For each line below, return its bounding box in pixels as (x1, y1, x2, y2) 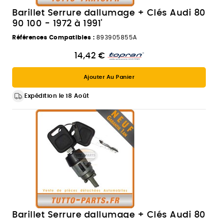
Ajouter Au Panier (83, 74, 135, 80)
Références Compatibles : (12, 35, 94, 40)
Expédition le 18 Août (24, 92, 90, 99)
